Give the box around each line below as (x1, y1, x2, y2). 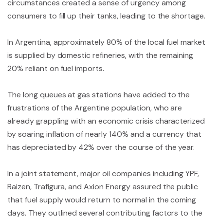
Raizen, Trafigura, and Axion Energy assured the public (7, 182, 199, 192)
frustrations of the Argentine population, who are (7, 103, 182, 113)
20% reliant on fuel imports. (7, 63, 105, 73)
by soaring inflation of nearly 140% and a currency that (7, 129, 202, 139)
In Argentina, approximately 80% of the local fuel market (7, 37, 206, 47)
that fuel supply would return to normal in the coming (7, 195, 197, 205)
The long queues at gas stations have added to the (7, 90, 190, 100)
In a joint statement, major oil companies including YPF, (7, 168, 200, 179)
